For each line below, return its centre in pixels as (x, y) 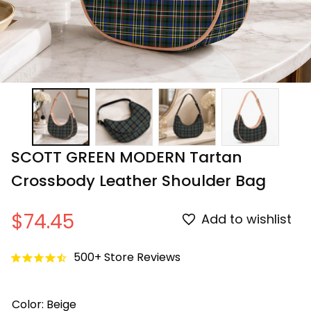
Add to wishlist (246, 219)
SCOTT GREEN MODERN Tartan (127, 157)
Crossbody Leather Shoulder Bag (138, 180)
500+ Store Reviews (127, 258)
